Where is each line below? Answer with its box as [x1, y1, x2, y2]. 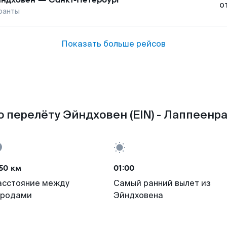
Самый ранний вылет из [113, 178, 211, 188]
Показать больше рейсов [61, 39, 166, 49]
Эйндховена [113, 190, 163, 201]
